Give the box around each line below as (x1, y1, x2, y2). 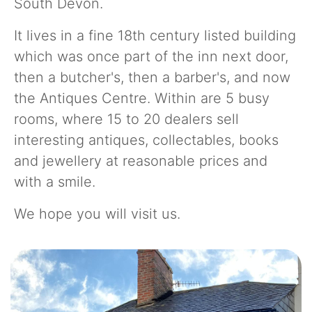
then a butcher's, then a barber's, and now (14, 69, 290, 86)
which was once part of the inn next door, (14, 48, 288, 65)
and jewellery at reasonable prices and (14, 153, 267, 169)
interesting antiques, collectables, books (14, 132, 279, 148)
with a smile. (14, 173, 95, 190)
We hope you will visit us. (14, 205, 180, 222)
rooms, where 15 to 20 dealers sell (14, 111, 239, 127)
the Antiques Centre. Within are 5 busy (14, 90, 270, 107)
